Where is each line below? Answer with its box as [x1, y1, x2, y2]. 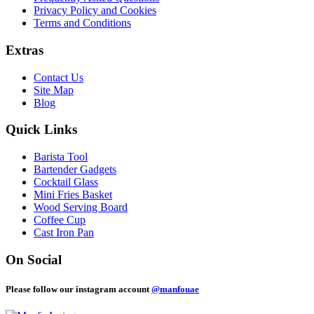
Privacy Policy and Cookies [34, 4, 156, 17]
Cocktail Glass [34, 175, 98, 188]
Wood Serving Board [34, 200, 128, 213]
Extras [6, 42, 43, 57]
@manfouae [151, 283, 199, 294]
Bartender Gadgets [34, 163, 116, 175]
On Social [6, 252, 62, 267]
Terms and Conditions [34, 17, 131, 29]
